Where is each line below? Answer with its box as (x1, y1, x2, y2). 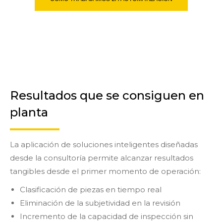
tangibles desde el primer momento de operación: (10, 166, 201, 176)
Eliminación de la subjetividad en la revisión (20, 198, 180, 208)
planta (10, 105, 48, 119)
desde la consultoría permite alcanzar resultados (10, 153, 193, 163)
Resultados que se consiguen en (10, 88, 204, 103)
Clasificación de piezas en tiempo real (20, 184, 162, 194)
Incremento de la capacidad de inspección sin (20, 211, 193, 221)
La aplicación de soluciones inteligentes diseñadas (10, 139, 198, 149)
